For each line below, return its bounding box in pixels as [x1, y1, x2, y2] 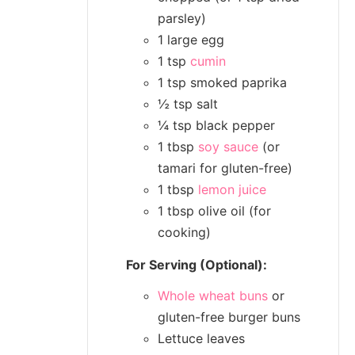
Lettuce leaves [158, 330, 245, 346]
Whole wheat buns [158, 287, 268, 303]
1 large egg [158, 31, 224, 48]
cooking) [158, 223, 211, 240]
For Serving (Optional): [126, 256, 267, 273]
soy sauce [198, 138, 258, 155]
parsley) [158, 10, 206, 26]
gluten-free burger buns [158, 308, 300, 325]
